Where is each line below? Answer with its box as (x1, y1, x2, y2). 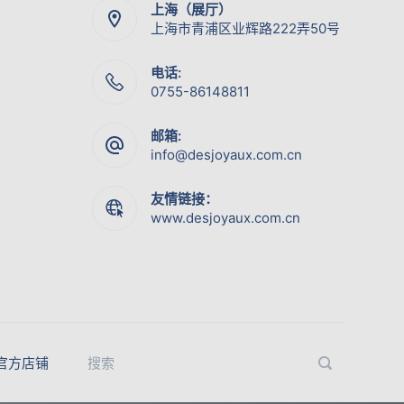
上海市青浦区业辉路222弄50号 (151, 20, 341, 37)
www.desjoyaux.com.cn (151, 209, 301, 226)
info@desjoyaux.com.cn (151, 146, 303, 163)
